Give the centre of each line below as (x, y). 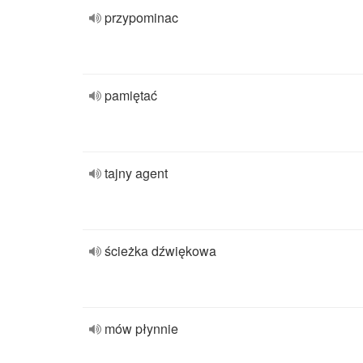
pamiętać (131, 95)
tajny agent (136, 173)
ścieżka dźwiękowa (160, 251)
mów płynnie (141, 329)
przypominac (141, 17)
